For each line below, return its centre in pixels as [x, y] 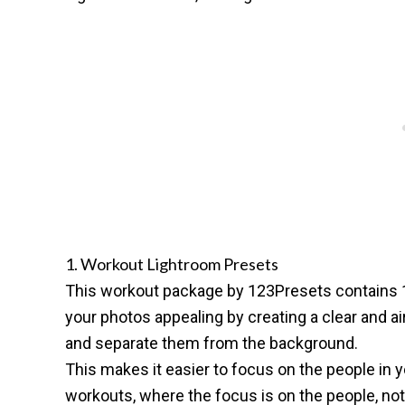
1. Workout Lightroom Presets [172, 264]
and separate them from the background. [212, 343]
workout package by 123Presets [216, 291]
